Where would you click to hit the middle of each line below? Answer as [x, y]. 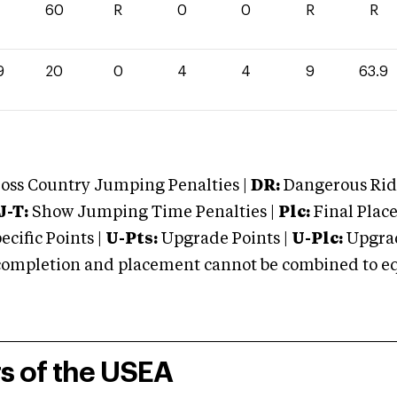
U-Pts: [132, 239]
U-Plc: [317, 239]
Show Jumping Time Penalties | [152, 213]
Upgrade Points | [226, 239]
